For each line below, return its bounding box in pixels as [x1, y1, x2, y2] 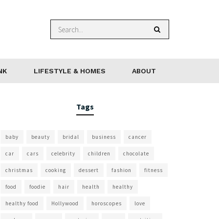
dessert [79, 167, 99, 174]
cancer [129, 133, 147, 140]
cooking [45, 167, 66, 174]
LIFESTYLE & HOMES [33, 67, 106, 75]
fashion [111, 167, 131, 174]
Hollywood [51, 200, 79, 207]
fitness [144, 167, 163, 174]
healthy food [5, 200, 39, 207]
